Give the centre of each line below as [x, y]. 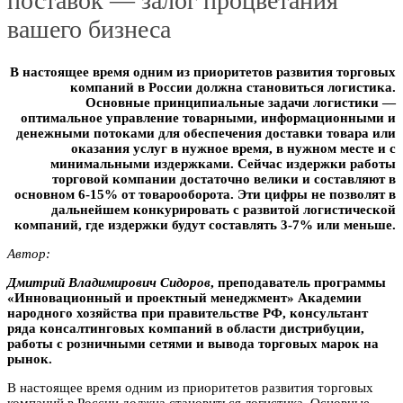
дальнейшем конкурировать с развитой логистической [224, 210]
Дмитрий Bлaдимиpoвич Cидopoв [109, 283]
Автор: [29, 254]
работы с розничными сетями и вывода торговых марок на [193, 344]
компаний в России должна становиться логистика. [233, 88]
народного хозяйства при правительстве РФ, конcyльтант [188, 313]
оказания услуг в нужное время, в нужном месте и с [233, 149]
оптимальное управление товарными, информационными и [208, 118]
